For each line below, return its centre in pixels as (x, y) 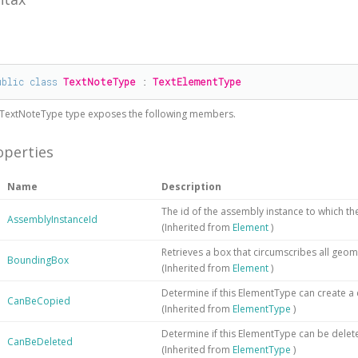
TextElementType (197, 81)
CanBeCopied (39, 300)
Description (192, 186)
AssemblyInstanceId (53, 219)
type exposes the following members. (151, 114)
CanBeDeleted (40, 341)
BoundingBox (38, 260)
